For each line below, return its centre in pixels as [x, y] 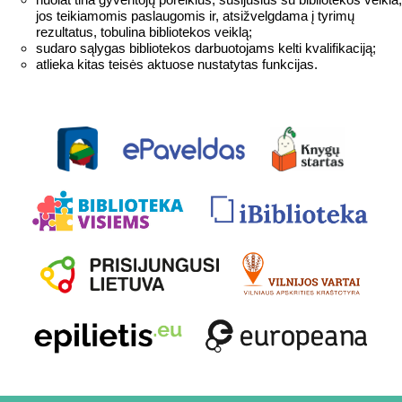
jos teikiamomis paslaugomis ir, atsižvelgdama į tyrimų [195, 16]
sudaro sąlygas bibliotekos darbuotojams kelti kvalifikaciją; [206, 48]
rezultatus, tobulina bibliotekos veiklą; [144, 32]
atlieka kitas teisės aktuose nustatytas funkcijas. [177, 64]
